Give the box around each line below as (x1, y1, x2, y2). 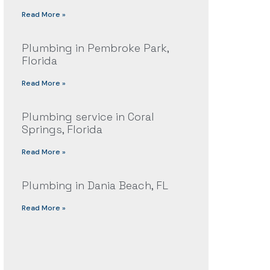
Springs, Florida (21, 122, 102, 137)
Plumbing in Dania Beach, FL (21, 178, 168, 193)
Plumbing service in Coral (21, 110, 154, 124)
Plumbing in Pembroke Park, (21, 41, 169, 55)
